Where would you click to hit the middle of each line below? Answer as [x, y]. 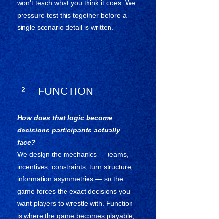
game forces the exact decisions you [74, 191]
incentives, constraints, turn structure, [75, 167]
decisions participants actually [69, 130]
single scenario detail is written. [65, 27]
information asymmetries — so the [70, 179]
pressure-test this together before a [72, 15]
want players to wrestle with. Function [75, 203]
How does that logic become [65, 118]
